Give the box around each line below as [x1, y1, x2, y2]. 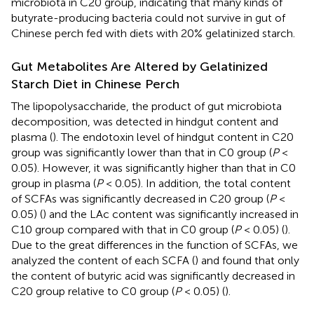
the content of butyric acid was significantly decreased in [11, 268, 295, 282]
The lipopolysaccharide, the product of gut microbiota [11, 99, 282, 113]
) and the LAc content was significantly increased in [43, 207, 299, 221]
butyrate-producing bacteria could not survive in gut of [11, 11, 285, 25]
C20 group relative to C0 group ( [11, 284, 175, 298]
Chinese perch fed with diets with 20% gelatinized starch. [11, 26, 295, 40]
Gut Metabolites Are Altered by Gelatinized [11, 58, 268, 74]
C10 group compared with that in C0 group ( [11, 222, 234, 236]
